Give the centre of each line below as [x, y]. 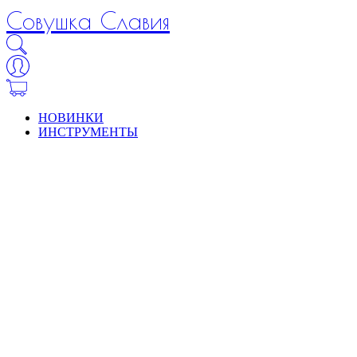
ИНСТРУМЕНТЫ [88, 131]
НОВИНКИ [71, 117]
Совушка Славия [88, 20]
